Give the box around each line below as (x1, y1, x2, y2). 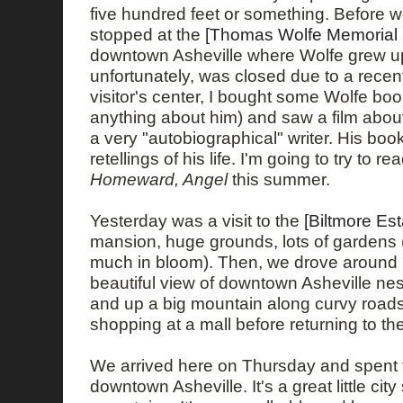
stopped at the (90, 24, 205, 45)
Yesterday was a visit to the (90, 210, 304, 231)
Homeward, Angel (90, 169, 228, 190)
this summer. (228, 169, 330, 190)
